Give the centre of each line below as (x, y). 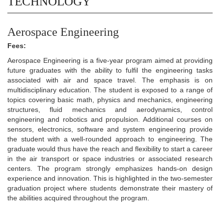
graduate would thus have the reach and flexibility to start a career (110, 149)
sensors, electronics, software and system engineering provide (110, 129)
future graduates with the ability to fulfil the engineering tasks (110, 70)
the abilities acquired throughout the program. (78, 198)
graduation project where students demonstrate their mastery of (110, 188)
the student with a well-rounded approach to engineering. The (110, 139)
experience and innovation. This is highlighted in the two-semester (110, 178)
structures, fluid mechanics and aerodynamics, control (110, 109)
